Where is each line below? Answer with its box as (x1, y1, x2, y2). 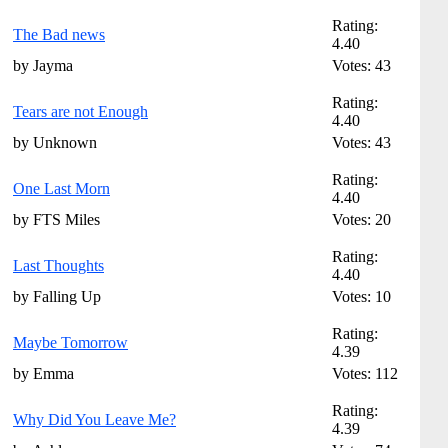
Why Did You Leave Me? (13, 411, 176, 428)
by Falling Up (13, 288, 101, 305)
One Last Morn (13, 180, 110, 197)
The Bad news (13, 26, 105, 43)
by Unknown (13, 134, 97, 151)
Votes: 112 (332, 365, 398, 382)
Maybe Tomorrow (13, 334, 128, 351)
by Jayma (13, 57, 73, 74)
